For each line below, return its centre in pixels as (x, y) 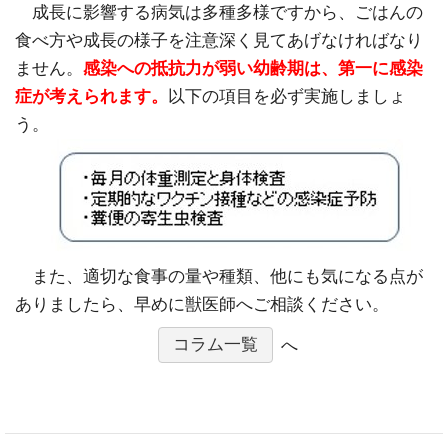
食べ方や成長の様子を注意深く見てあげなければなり (219, 40)
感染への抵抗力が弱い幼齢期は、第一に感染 (253, 68)
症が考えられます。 (91, 96)
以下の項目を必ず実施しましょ (287, 96)
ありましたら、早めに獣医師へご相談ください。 (202, 304)
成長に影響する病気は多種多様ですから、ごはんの (219, 12)
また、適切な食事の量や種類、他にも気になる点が (219, 276)
